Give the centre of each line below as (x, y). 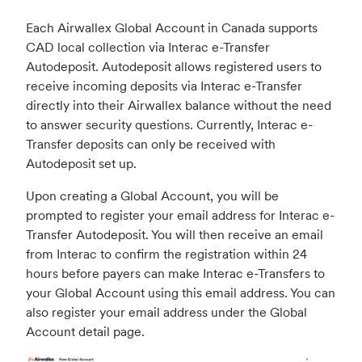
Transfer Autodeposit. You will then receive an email (175, 235)
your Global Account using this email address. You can (181, 293)
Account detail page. (85, 332)
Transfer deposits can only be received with (151, 144)
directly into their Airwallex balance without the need (179, 105)
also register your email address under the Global (166, 312)
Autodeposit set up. (81, 164)
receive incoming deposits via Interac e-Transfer (164, 86)
